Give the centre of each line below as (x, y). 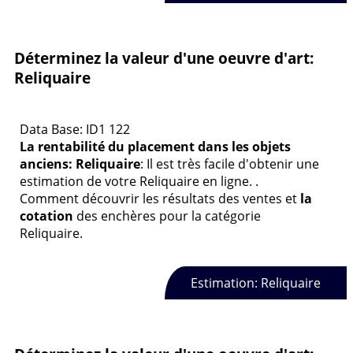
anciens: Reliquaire (80, 163)
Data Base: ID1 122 (75, 129)
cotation (46, 216)
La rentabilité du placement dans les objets (155, 146)
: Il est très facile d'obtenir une (230, 163)
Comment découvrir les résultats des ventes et (160, 198)
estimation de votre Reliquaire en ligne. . (139, 181)
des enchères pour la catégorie (167, 216)
